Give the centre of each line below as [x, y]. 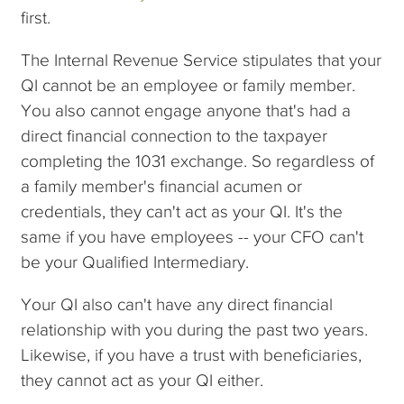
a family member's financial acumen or [162, 187]
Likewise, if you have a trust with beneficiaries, [192, 355]
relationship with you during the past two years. [195, 330]
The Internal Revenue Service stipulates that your [202, 60]
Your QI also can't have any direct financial [177, 305]
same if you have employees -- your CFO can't [193, 237]
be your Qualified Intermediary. [135, 262]
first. [36, 18]
